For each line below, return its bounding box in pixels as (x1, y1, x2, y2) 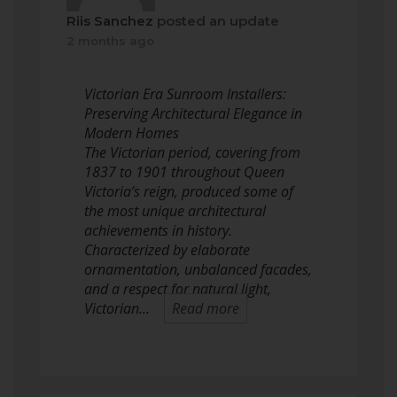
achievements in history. (84, 221, 232, 240)
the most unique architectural (84, 201, 266, 221)
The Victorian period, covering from (84, 143, 300, 162)
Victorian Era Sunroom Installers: (84, 84, 286, 104)
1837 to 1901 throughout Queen (84, 162, 284, 182)
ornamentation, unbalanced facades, (84, 260, 312, 279)
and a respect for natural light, (84, 279, 271, 299)
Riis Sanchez (66, 12, 153, 29)
